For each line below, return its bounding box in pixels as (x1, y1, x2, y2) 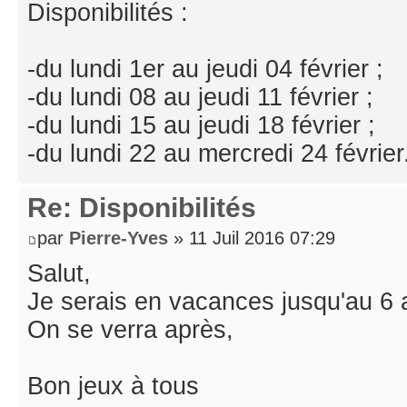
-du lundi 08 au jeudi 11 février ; (27, 84, 373, 112)
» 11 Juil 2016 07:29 (168, 228, 335, 249)
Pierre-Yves (69, 228, 168, 249)
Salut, (27, 259, 91, 287)
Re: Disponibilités (27, 193, 256, 223)
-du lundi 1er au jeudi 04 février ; (27, 55, 383, 84)
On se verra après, (27, 315, 233, 343)
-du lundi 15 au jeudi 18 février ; (27, 112, 375, 140)
